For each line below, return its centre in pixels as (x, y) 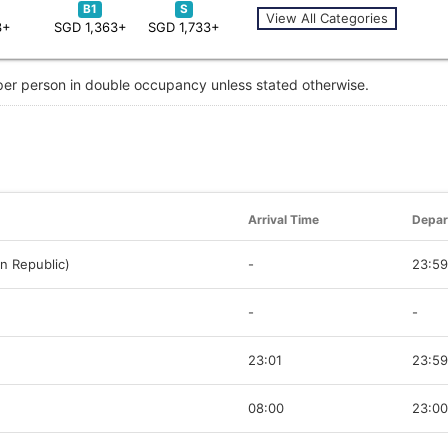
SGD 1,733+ (184, 26)
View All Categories (326, 17)
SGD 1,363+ (90, 26)
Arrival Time (283, 219)
